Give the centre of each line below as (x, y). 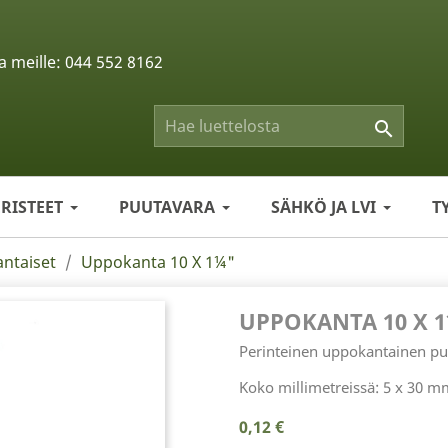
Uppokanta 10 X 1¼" (158, 262)
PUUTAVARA (167, 207)
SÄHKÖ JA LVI (323, 207)
